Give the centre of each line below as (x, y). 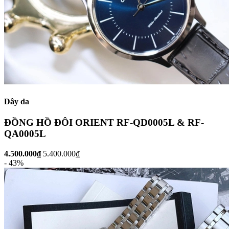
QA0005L (25, 134)
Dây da (17, 101)
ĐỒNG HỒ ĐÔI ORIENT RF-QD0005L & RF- (104, 123)
